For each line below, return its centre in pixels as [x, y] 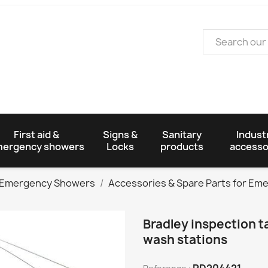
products [182, 146]
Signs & [120, 134]
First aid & [36, 134]
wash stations [185, 239]
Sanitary [182, 134]
